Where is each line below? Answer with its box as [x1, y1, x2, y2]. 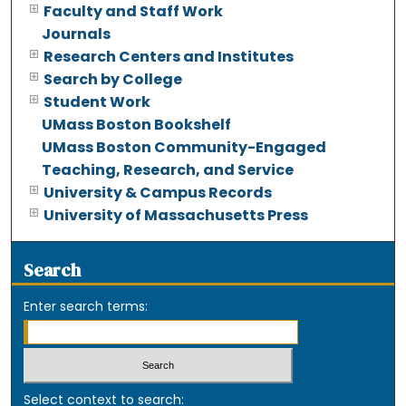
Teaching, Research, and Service [42, 159, 295, 181]
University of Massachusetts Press [43, 205, 309, 227]
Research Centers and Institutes [43, 46, 295, 68]
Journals [42, 24, 111, 45]
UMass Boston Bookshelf [42, 114, 232, 136]
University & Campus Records [43, 182, 273, 204]
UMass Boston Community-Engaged [42, 137, 327, 159]
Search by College [43, 69, 183, 91]
